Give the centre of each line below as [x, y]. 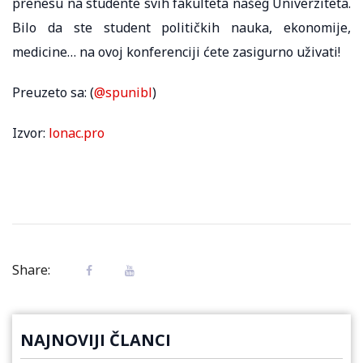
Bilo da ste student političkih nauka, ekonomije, [181, 27]
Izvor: [30, 132]
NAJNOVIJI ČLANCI [96, 340]
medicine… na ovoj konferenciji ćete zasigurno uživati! [176, 51]
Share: [31, 269]
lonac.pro [77, 132]
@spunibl [123, 92]
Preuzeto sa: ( [53, 92]
